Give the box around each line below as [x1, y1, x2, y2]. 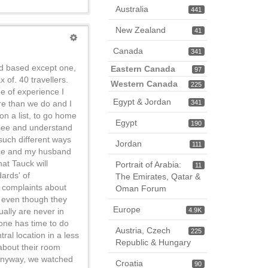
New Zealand [115, 25, 166, 35]
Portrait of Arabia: [115, 160, 181, 169]
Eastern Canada [111, 64, 175, 74]
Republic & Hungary [115, 237, 191, 247]
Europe [113, 205, 141, 214]
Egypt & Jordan [113, 97, 171, 106]
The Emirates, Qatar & [115, 172, 200, 181]
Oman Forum [115, 184, 166, 193]
